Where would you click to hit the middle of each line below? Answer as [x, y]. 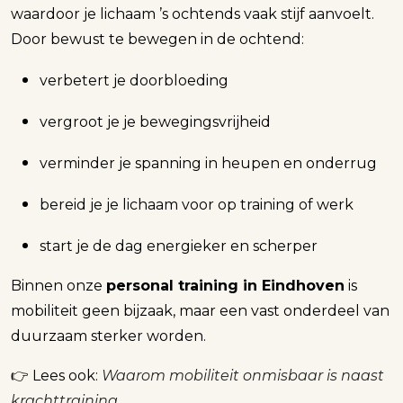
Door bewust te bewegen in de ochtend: [157, 39]
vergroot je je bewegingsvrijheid [155, 121]
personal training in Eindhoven [225, 285]
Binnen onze [58, 285]
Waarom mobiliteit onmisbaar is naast [243, 375]
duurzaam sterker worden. [108, 336]
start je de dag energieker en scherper [179, 246]
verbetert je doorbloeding [134, 80]
